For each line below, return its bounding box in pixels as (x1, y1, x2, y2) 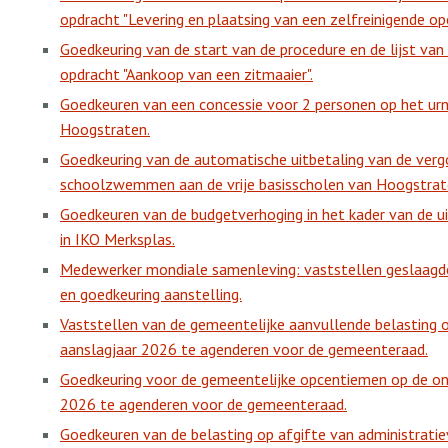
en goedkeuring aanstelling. (60, 284, 242, 304)
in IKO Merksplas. (60, 229, 175, 249)
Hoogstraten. (60, 119, 150, 139)
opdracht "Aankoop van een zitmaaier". (60, 64, 313, 84)
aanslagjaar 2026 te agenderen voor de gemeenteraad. (60, 339, 428, 359)
